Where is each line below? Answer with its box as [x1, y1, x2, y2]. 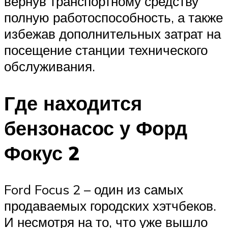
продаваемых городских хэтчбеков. [4, 197, 216, 214]
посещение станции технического [4, 41, 208, 58]
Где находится [4, 90, 142, 116]
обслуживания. [4, 58, 95, 74]
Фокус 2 [4, 140, 80, 165]
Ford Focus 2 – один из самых [4, 181, 183, 198]
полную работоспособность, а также [4, 9, 223, 25]
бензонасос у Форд [4, 115, 187, 140]
